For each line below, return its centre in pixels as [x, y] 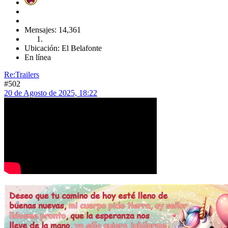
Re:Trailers [22, 74]
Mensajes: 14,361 [53, 30]
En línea [38, 57]
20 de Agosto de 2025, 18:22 [51, 93]
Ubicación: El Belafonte [63, 48]
